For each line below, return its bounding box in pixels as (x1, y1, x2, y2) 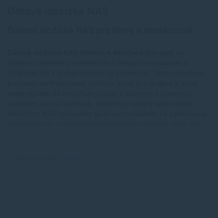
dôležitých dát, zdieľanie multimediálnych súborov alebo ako (8, 120, 201, 128)
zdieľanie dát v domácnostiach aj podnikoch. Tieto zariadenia (8, 69, 204, 77)
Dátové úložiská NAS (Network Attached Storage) (8, 48, 174, 57)
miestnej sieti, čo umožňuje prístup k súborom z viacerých (8, 89, 192, 98)
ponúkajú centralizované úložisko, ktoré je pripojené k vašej (8, 79, 197, 88)
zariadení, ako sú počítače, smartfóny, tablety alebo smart (8, 99, 193, 108)
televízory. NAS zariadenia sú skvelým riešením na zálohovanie (8, 109, 207, 118)
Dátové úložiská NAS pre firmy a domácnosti (8, 25, 192, 36)
